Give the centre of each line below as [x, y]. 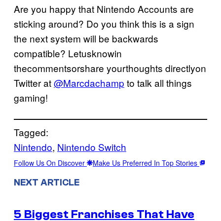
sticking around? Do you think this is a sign [104, 23]
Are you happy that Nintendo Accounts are [104, 8]
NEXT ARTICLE [47, 182]
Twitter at [34, 82]
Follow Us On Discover [50, 163]
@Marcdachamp [89, 82]
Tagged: [31, 132]
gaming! [31, 97]
